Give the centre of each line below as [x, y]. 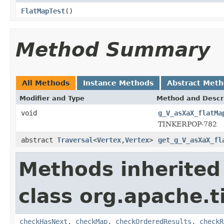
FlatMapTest [43, 11]
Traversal [75, 140]
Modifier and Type [52, 98]
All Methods [46, 83]
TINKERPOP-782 [187, 124]
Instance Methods [118, 83]
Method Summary [113, 49]
